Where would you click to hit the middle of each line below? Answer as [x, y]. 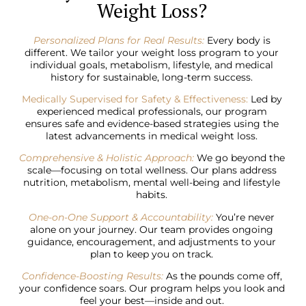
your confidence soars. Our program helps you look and [152, 289]
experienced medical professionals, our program [152, 112]
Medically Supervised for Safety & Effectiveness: [135, 99]
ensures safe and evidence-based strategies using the [152, 124]
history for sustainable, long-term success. [152, 77]
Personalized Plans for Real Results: [119, 40]
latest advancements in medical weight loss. [152, 136]
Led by [265, 99]
